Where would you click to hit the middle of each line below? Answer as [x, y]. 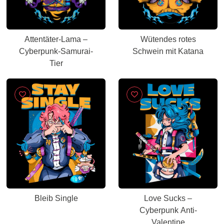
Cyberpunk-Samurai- [56, 51]
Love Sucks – [168, 198]
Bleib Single [56, 198]
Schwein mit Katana [168, 51]
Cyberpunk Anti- [168, 210]
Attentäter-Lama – [56, 39]
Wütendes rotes [168, 39]
